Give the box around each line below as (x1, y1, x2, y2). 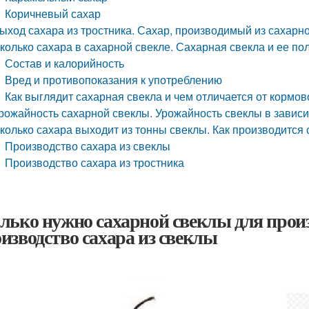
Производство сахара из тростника (5, 154, 185, 170)
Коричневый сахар (5, 6, 101, 21)
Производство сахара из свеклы (5, 138, 171, 154)
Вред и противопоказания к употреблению (5, 72, 223, 88)
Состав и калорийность (5, 55, 125, 71)
